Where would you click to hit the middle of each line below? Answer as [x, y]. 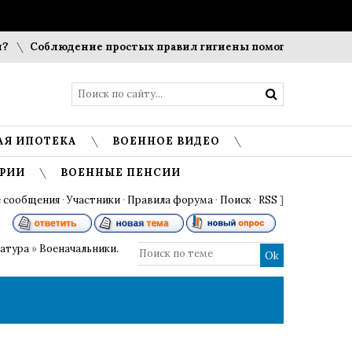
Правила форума [170, 200]
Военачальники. [79, 249]
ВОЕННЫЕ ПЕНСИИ [121, 172]
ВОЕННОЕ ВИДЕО [166, 141]
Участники [93, 200]
